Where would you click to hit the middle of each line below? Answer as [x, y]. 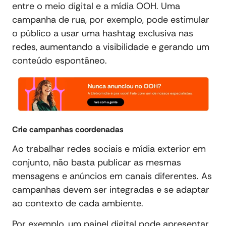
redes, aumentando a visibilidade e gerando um [111, 47]
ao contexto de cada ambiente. [78, 203]
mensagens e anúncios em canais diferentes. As [112, 176]
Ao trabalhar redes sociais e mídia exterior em [109, 149]
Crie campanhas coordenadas [68, 129]
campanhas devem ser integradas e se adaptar [111, 189]
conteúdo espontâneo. [60, 60]
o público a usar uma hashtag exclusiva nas [103, 33]
